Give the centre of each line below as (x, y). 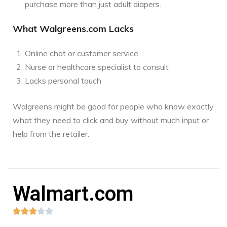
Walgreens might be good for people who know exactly (113, 106)
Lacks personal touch (63, 80)
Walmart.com (73, 194)
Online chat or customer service (82, 53)
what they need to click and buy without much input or (111, 120)
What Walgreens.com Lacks (73, 28)
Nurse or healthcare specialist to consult (97, 67)
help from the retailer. (51, 134)
